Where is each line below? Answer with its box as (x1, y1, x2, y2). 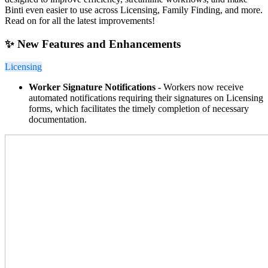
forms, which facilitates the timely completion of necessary (29, 103, 249, 114)
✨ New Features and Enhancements (5, 37, 181, 50)
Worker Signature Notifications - (29, 82, 161, 93)
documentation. (29, 114, 87, 125)
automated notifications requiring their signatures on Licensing (29, 93, 263, 103)
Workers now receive (161, 82, 243, 93)
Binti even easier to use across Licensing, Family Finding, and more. (5, 5, 263, 16)
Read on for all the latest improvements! (5, 16, 155, 26)
